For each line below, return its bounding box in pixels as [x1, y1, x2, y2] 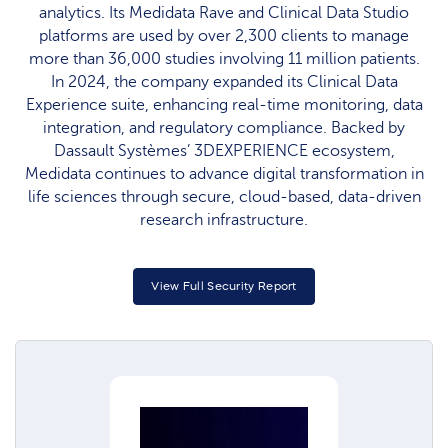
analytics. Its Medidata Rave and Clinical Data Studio [39, 4, 409, 23]
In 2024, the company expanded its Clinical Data [50, 73, 398, 92]
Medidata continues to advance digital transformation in [24, 165, 424, 184]
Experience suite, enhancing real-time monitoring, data [25, 96, 423, 115]
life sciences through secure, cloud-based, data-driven [27, 188, 421, 207]
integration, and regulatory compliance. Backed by [43, 119, 405, 138]
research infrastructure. [140, 211, 308, 230]
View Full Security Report [151, 279, 297, 292]
